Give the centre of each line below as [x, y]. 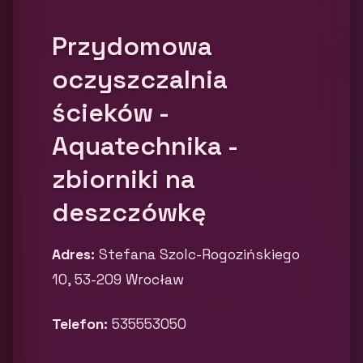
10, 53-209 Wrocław [120, 280]
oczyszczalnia [140, 79]
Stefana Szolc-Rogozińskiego [197, 254]
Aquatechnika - [145, 146]
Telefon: [80, 324]
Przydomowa [132, 46]
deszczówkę [132, 212]
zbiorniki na [124, 179]
